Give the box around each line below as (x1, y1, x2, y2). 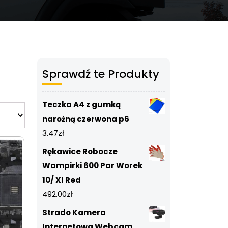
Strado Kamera (42, 207, 106, 218)
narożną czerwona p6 (42, 113, 129, 124)
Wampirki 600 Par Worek (42, 160, 142, 171)
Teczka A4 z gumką (42, 99, 121, 110)
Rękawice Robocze (42, 146, 118, 157)
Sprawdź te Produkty (42, 66, 159, 82)
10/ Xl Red (42, 175, 81, 185)
